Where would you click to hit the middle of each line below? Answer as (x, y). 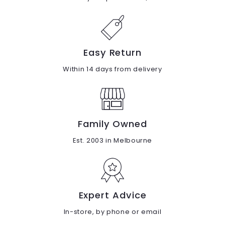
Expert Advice (113, 195)
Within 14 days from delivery (113, 69)
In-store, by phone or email (113, 211)
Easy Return (113, 52)
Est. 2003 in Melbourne (113, 140)
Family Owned (113, 124)
